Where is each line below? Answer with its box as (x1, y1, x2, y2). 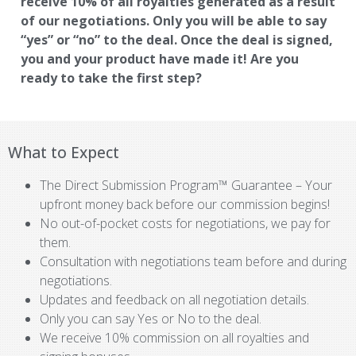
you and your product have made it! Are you (21, 50, 299, 68)
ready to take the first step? (21, 69, 202, 87)
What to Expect (8, 141, 119, 163)
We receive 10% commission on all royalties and (40, 329, 309, 346)
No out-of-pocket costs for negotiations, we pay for (40, 215, 331, 232)
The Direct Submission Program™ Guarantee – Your (40, 176, 332, 194)
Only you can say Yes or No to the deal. (40, 310, 261, 327)
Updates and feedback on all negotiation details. (40, 291, 309, 308)
